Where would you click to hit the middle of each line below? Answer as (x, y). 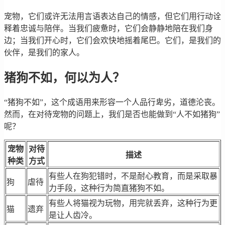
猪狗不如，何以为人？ (64, 78)
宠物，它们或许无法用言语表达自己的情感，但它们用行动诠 (113, 17)
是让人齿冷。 (73, 215)
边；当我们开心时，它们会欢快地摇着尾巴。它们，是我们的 (113, 41)
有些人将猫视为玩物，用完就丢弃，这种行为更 (133, 203)
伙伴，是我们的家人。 (44, 53)
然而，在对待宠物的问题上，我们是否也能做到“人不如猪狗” (112, 115)
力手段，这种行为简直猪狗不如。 (109, 188)
